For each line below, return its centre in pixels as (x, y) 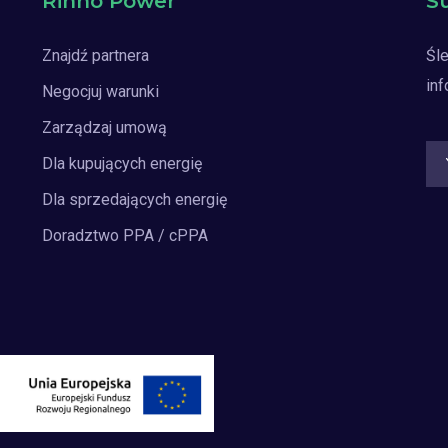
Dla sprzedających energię (135, 199)
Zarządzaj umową (105, 127)
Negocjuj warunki (101, 91)
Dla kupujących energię (122, 163)
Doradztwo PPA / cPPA (125, 235)
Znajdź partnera (96, 55)
